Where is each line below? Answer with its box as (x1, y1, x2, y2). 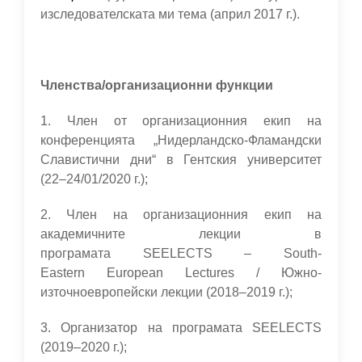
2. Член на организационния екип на (40, 208, 322, 221)
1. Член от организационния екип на (40, 114, 322, 128)
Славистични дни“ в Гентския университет (40, 153, 322, 166)
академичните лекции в (40, 227, 322, 241)
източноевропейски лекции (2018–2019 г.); (40, 285, 293, 299)
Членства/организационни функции (40, 78, 273, 92)
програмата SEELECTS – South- (40, 246, 322, 260)
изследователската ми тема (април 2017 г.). (40, 7, 300, 21)
